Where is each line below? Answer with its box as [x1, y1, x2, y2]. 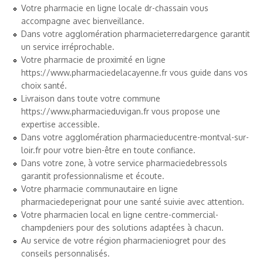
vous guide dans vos [167, 67, 248, 77]
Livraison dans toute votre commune [21, 93, 160, 103]
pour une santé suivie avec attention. [102, 196, 244, 207]
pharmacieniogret [123, 235, 190, 245]
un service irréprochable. [21, 41, 114, 52]
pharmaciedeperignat [21, 196, 102, 207]
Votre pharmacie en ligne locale [21, 2, 144, 13]
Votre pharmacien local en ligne [21, 209, 144, 220]
